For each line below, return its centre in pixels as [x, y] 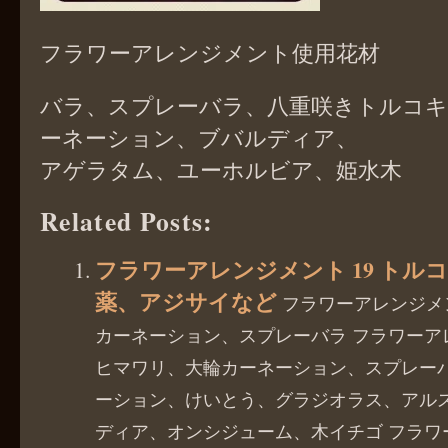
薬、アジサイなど [188, 301]
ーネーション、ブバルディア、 [199, 137]
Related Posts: [127, 220]
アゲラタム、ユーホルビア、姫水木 [221, 169]
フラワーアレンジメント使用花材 [210, 52]
